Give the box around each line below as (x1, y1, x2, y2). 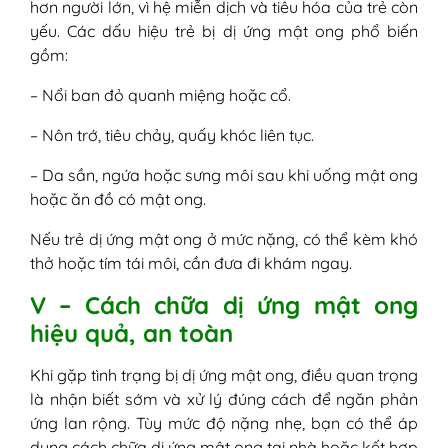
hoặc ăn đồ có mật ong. (30, 189, 206, 210)
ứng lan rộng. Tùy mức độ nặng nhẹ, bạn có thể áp (30, 413, 418, 434)
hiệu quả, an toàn (30, 318, 240, 349)
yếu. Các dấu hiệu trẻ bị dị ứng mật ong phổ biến (30, 21, 418, 42)
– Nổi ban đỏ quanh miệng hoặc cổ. (30, 85, 291, 106)
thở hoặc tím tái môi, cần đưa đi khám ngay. (30, 253, 352, 274)
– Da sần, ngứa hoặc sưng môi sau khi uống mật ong (30, 165, 418, 186)
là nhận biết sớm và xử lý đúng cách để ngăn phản (30, 389, 418, 410)
